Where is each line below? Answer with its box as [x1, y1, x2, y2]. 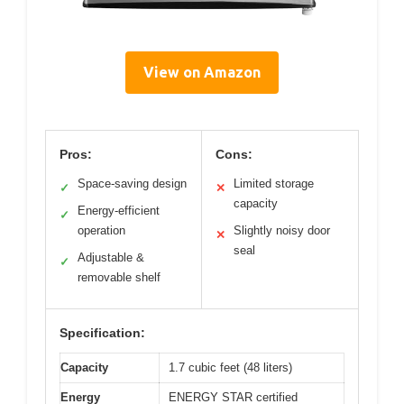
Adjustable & [78, 250, 144, 264]
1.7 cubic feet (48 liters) [169, 360, 292, 374]
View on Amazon [143, 63, 261, 80]
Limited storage [234, 176, 314, 190]
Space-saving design [78, 176, 187, 190]
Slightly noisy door [234, 223, 330, 237]
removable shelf [78, 270, 161, 284]
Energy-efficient [78, 203, 160, 217]
